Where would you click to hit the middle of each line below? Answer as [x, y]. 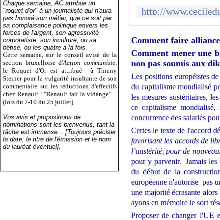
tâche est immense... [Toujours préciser [60, 132]
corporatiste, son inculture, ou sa [50, 40]
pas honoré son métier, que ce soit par [58, 18]
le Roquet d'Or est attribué [45, 70]
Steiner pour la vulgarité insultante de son [60, 78]
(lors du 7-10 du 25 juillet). [39, 102]
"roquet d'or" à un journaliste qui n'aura [57, 10]
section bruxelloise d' [33, 62]
